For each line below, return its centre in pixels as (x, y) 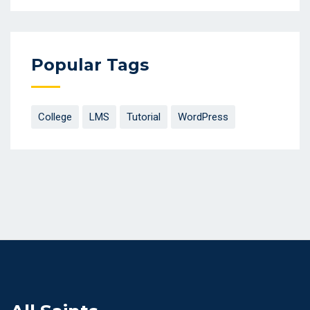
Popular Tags (90, 65)
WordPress (203, 117)
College (55, 117)
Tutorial (144, 117)
